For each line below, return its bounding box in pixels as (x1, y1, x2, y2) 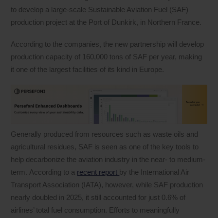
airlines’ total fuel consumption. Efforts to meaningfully (11, 205, 180, 214)
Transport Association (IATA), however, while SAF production (11, 180, 203, 189)
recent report (77, 167, 120, 176)
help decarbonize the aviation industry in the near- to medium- (11, 155, 206, 163)
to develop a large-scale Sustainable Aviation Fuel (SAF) (11, 5, 189, 14)
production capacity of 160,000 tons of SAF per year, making (11, 52, 202, 61)
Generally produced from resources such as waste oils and (11, 129, 199, 138)
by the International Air (119, 167, 190, 176)
